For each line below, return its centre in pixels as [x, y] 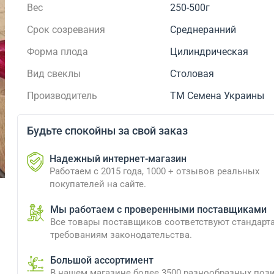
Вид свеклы [54, 74]
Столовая [192, 74]
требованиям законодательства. [121, 235]
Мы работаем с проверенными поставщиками [158, 209]
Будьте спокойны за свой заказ [107, 131]
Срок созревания [66, 30]
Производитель [62, 96]
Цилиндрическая [209, 52]
